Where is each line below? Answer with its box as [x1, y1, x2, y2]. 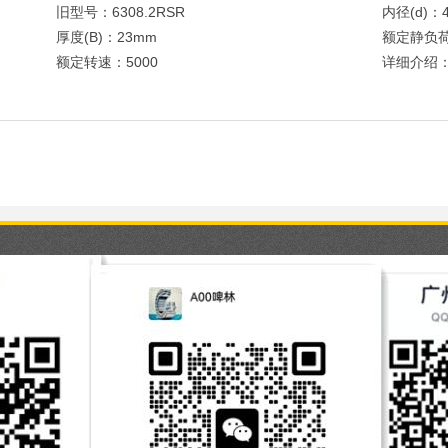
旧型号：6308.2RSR [56, 4, 186, 20]
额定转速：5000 [56, 54, 159, 70]
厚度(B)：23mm [56, 29, 158, 45]
